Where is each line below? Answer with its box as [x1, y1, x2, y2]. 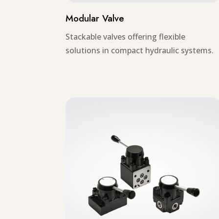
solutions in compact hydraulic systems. [66, 45, 214, 56]
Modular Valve [66, 12, 125, 25]
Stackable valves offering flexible [66, 31, 186, 43]
